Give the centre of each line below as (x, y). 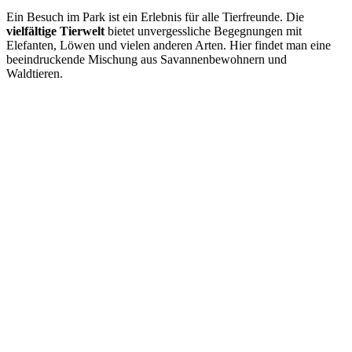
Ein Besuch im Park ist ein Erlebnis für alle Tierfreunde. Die (155, 17)
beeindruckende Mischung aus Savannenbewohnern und (147, 60)
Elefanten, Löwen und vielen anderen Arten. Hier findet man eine (169, 46)
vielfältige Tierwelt (55, 31)
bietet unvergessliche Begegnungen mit (203, 31)
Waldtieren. (35, 74)
